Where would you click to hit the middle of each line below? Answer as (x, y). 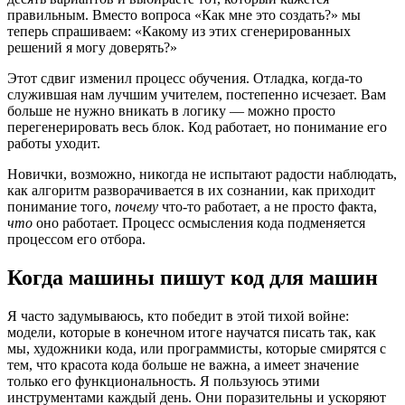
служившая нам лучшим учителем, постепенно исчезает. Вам (197, 95)
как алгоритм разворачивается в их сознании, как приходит (191, 191)
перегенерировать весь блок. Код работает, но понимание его (197, 127)
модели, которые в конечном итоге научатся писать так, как (192, 332)
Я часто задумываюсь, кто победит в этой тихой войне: (178, 316)
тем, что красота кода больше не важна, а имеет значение (183, 364)
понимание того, (61, 207)
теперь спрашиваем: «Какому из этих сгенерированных (179, 32)
